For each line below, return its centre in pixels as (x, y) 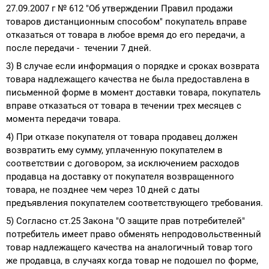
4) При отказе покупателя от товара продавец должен (122, 137)
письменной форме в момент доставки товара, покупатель (133, 92)
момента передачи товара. (63, 119)
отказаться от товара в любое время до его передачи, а (125, 35)
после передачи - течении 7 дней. (79, 48)
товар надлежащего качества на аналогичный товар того (129, 247)
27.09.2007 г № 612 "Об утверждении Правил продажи (119, 8)
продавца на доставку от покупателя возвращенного (120, 176)
